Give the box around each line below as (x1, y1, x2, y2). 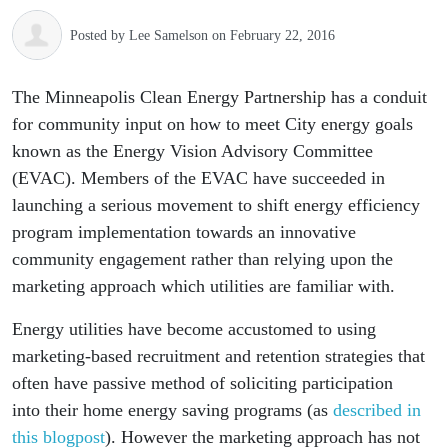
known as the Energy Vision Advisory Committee (12, 141, 373, 161)
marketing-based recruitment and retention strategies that (12, 346, 425, 366)
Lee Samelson (129, 27, 208, 43)
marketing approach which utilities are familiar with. (12, 276, 405, 296)
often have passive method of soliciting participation (12, 373, 393, 393)
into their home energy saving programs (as (12, 400, 328, 420)
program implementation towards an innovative (12, 222, 356, 242)
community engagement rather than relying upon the (12, 249, 393, 269)
